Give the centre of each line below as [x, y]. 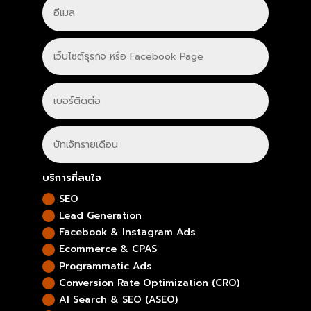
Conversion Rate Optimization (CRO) [150, 283]
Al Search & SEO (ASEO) [119, 299]
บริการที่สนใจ [72, 178]
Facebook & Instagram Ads [128, 233]
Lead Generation [101, 216]
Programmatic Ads [106, 266]
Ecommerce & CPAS [108, 249]
